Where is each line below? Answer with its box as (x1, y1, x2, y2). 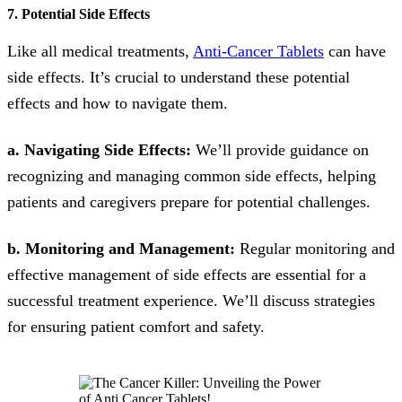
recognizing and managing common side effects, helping (7, 167, 376, 186)
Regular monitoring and (235, 240, 395, 258)
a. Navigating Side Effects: (7, 141, 191, 160)
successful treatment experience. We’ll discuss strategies (7, 292, 375, 310)
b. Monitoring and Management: (7, 240, 235, 258)
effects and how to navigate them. (7, 94, 228, 113)
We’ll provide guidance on (191, 141, 369, 160)
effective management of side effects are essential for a (7, 266, 366, 284)
